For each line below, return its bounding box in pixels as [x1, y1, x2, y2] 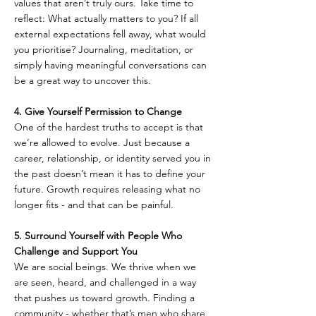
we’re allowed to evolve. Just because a [14, 136, 193, 150]
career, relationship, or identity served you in [14, 152, 214, 165]
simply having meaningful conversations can [14, 59, 209, 72]
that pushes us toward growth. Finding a [14, 291, 197, 305]
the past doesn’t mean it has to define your [14, 167, 208, 181]
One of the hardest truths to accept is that [14, 121, 206, 134]
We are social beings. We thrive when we [14, 260, 199, 274]
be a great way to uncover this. [14, 74, 151, 87]
